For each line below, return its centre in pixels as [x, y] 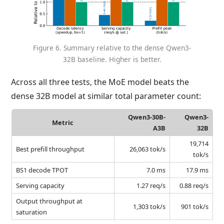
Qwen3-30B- [146, 117]
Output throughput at [49, 201]
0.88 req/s [194, 186]
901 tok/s [194, 207]
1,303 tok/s [149, 207]
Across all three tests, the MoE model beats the [100, 82]
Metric [63, 123]
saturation [31, 212]
